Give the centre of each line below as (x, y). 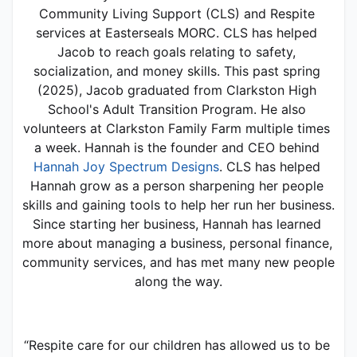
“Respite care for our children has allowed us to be (177, 345)
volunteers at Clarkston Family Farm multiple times (177, 128)
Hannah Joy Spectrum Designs (126, 166)
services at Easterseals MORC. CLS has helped (177, 32)
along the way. (178, 281)
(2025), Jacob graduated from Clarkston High (177, 90)
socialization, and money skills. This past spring (177, 71)
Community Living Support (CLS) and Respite (177, 13)
